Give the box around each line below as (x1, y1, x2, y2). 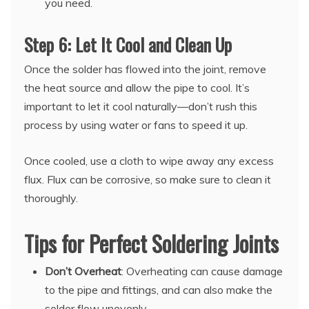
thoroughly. (24, 191, 78, 206)
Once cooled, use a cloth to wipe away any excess (24, 154, 274, 168)
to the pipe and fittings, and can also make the (45, 283, 272, 297)
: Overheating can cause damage (121, 264, 283, 279)
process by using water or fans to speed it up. (24, 118, 248, 132)
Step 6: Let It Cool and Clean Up (24, 31, 232, 59)
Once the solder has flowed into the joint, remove (24, 62, 266, 77)
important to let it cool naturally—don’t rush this (24, 99, 257, 114)
